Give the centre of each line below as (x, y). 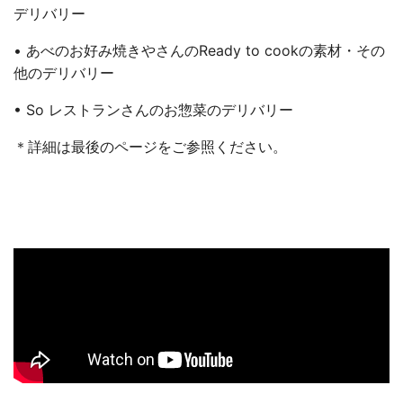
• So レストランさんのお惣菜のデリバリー (153, 110)
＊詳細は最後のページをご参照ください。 (150, 147)
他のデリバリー (64, 73)
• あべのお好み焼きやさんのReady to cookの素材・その (199, 50)
